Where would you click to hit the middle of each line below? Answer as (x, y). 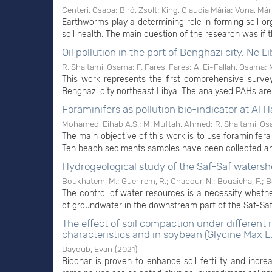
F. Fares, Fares (163, 67)
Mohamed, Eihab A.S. (100, 124)
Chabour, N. (192, 181)
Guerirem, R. (144, 181)
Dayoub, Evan (87, 249)
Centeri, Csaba (89, 10)
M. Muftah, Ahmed (177, 124)
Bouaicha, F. (240, 181)
